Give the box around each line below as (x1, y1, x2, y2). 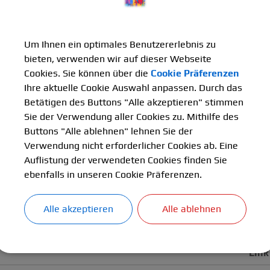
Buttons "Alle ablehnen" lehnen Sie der (24, 125, 193, 137)
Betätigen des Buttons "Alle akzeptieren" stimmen (24, 96, 243, 108)
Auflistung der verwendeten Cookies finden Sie (24, 154, 227, 166)
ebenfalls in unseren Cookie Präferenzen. (24, 169, 202, 180)
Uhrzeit (11, 232, 45, 244)
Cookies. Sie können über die (24, 67, 151, 79)
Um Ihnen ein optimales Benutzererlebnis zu (24, 39, 216, 50)
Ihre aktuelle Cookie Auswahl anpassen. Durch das (24, 82, 242, 93)
